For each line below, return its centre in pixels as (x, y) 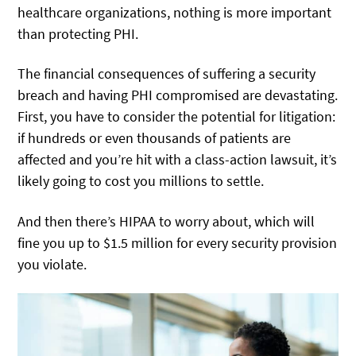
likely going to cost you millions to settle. (141, 181)
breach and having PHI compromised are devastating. (178, 95)
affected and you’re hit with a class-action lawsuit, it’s (178, 160)
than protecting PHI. (78, 34)
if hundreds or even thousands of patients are (155, 138)
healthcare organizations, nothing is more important (175, 12)
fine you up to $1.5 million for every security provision (178, 242)
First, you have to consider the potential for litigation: (177, 117)
